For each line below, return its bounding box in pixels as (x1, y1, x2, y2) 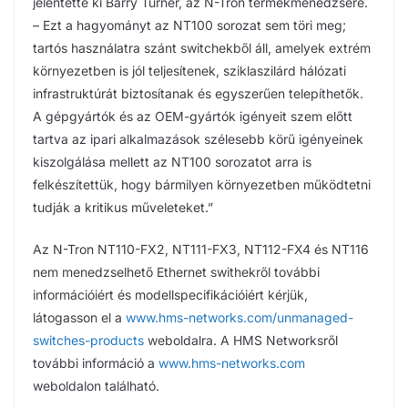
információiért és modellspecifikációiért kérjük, (33, 286, 308, 302)
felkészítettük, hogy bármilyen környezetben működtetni (33, 176, 371, 192)
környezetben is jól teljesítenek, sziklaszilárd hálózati (33, 62, 346, 78)
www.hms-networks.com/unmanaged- (126, 309, 353, 325)
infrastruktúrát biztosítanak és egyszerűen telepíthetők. (33, 85, 363, 101)
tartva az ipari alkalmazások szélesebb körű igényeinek (33, 130, 363, 147)
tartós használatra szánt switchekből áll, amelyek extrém (33, 39, 371, 56)
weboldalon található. (33, 377, 159, 393)
